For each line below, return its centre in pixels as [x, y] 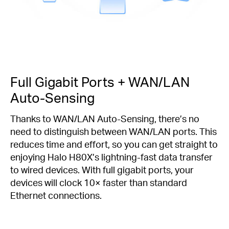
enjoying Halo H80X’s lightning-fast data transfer [111, 157]
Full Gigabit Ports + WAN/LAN [100, 82]
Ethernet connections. [56, 195]
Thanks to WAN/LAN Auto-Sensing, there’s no [105, 119]
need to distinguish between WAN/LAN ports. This [113, 131]
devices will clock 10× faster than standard [99, 182]
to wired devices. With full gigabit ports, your [102, 170]
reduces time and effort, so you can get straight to [114, 144]
